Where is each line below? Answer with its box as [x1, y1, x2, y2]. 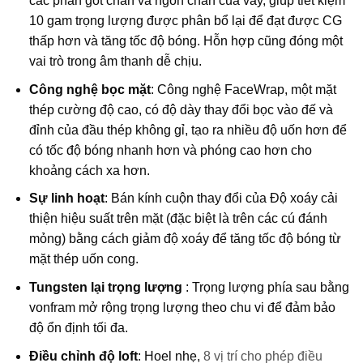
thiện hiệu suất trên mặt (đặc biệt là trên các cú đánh [28, 211, 327, 226]
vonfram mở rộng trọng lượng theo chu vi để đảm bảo [28, 301, 335, 315]
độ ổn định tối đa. [28, 321, 128, 335]
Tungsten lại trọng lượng [28, 280, 182, 295]
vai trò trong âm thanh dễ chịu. [28, 54, 202, 69]
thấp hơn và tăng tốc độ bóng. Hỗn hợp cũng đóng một [28, 34, 343, 49]
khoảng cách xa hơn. [28, 163, 150, 177]
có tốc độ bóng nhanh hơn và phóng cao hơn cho [28, 143, 312, 157]
